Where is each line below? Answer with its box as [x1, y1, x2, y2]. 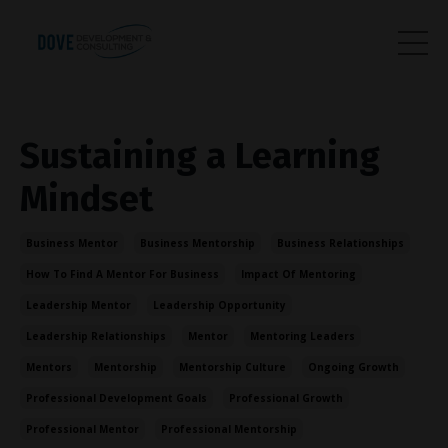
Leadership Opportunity [153, 298, 286, 313]
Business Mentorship [140, 236, 255, 251]
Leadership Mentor [26, 298, 131, 313]
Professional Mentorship [161, 422, 297, 437]
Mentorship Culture [179, 360, 286, 375]
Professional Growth [229, 391, 343, 406]
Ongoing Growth [308, 360, 399, 375]
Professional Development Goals [26, 391, 207, 406]
